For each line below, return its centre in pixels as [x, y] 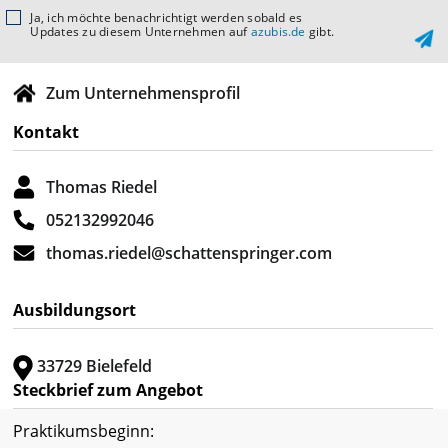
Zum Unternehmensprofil [143, 92]
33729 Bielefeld [92, 366]
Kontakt [46, 131]
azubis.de [278, 31]
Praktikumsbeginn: [83, 430]
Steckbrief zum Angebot [108, 389]
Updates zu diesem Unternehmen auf [140, 31]
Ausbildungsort [74, 309]
